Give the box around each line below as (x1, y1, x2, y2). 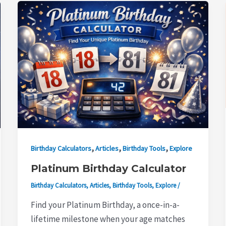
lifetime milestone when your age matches (30, 213, 185, 225)
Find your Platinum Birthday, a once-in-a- (30, 199, 180, 211)
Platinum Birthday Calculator (30, 162, 186, 175)
